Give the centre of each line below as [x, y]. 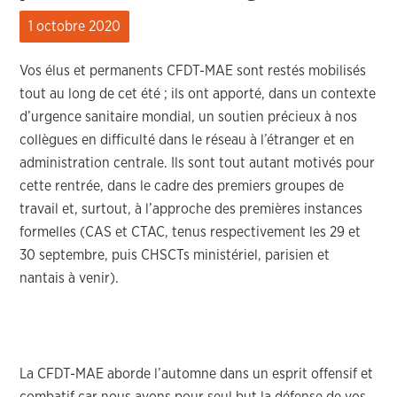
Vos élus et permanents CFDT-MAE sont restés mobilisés [193, 71]
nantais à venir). [70, 278]
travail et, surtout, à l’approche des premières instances [191, 209]
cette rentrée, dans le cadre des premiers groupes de [182, 186]
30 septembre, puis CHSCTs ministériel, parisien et [175, 255]
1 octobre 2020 [75, 27]
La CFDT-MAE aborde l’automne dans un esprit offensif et [197, 374]
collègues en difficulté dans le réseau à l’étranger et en [187, 140]
